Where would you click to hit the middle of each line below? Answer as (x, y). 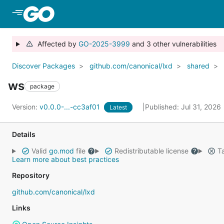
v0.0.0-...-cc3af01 (71, 107)
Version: (26, 107)
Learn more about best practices (65, 159)
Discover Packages (43, 66)
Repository (31, 175)
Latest (118, 107)
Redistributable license (151, 151)
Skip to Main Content (96, 13)
